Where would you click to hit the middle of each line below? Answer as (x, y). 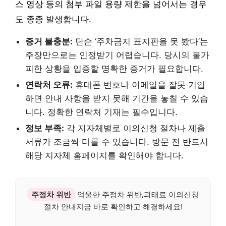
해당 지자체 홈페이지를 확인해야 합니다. (104, 155)
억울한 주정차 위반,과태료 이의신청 (137, 194)
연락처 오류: (49, 84)
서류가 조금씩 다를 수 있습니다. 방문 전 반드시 (117, 142)
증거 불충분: (49, 41)
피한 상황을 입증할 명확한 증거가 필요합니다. (114, 68)
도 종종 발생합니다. (53, 19)
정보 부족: (45, 128)
